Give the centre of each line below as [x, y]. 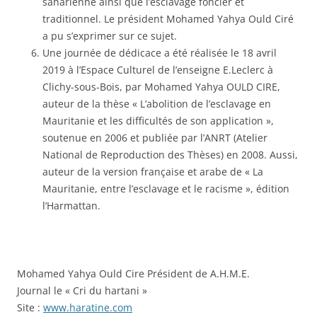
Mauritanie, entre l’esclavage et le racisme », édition [166, 188]
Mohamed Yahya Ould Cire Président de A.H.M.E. [133, 273]
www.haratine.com [88, 307]
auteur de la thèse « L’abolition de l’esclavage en [157, 103]
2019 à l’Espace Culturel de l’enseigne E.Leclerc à [158, 69]
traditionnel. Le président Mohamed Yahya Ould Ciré [168, 18]
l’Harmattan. [71, 205]
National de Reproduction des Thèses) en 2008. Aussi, [170, 154]
